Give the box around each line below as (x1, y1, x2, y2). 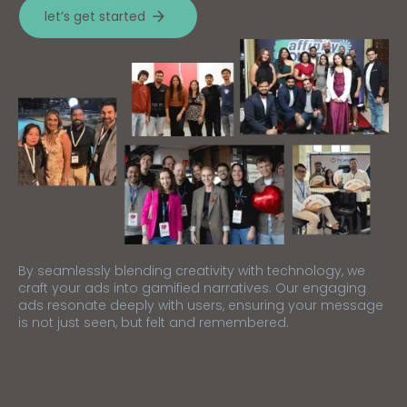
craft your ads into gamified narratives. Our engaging (18, 279, 366, 298)
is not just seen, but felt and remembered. (18, 313, 289, 333)
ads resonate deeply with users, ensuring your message (18, 296, 383, 315)
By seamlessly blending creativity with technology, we (18, 262, 365, 281)
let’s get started (45, 7, 145, 25)
